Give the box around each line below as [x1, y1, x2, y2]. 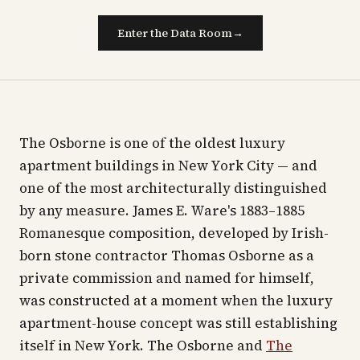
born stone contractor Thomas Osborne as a [19, 246, 314, 265]
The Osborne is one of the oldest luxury [19, 133, 285, 153]
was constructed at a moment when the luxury [19, 291, 333, 310]
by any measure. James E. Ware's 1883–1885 [19, 201, 305, 220]
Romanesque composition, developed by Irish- [19, 223, 329, 243]
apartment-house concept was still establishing [19, 313, 337, 333]
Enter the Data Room [117, 25, 232, 41]
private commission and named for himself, [19, 268, 314, 288]
